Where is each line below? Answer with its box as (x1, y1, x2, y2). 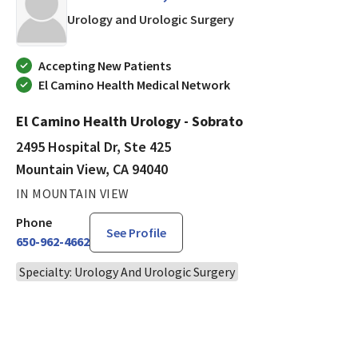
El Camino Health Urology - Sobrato (16, 112, 243, 131)
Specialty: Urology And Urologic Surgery (19, 264, 235, 280)
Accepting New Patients (38, 58, 171, 74)
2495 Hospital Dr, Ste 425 (16, 137, 171, 157)
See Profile (106, 225, 166, 241)
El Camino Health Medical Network (38, 77, 230, 93)
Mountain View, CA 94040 (16, 160, 168, 179)
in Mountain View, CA (233, 10, 349, 26)
